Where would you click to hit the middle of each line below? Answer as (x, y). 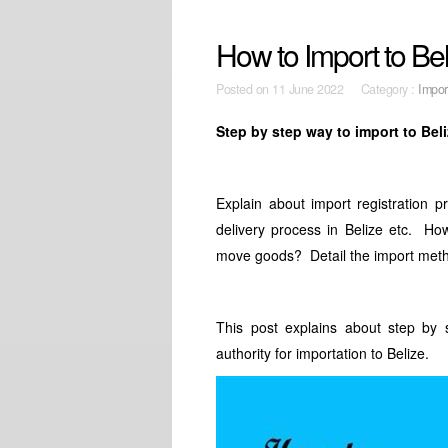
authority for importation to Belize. (323, 353)
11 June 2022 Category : (345, 89)
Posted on (244, 89)
